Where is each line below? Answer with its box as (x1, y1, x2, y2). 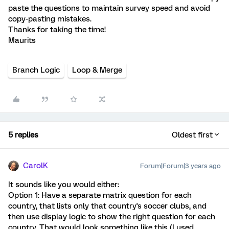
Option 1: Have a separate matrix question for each (8, 191, 192, 200)
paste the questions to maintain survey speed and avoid (8, 4, 210, 13)
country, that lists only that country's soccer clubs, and (8, 201, 207, 211)
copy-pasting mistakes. (8, 14, 91, 24)
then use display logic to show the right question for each (8, 212, 215, 221)
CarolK (23, 161, 48, 170)
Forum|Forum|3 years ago (140, 162, 221, 170)
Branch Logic (12, 65, 60, 75)
